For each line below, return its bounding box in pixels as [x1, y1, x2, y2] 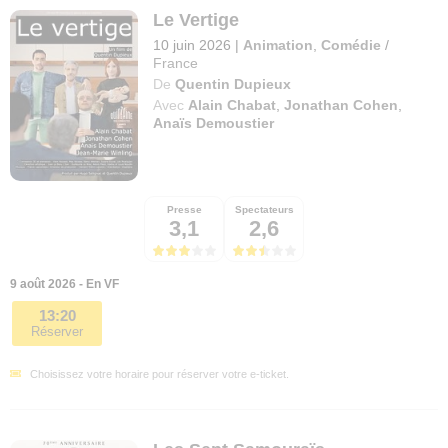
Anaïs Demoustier [153, 114, 275, 131]
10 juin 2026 [153, 36, 232, 53]
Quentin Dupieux [175, 75, 292, 92]
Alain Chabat [188, 96, 277, 113]
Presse [166, 203, 202, 215]
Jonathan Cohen [284, 96, 399, 113]
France [153, 54, 199, 71]
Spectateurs [234, 203, 294, 215]
